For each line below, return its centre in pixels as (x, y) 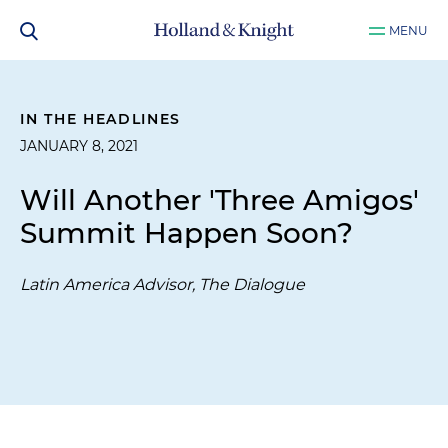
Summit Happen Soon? (186, 233)
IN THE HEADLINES (101, 119)
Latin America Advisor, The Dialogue (162, 284)
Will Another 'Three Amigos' (219, 200)
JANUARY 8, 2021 (79, 146)
